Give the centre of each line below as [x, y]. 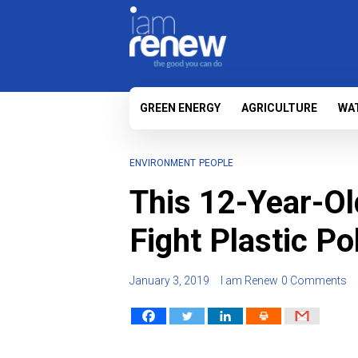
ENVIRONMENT [163, 163]
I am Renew [249, 280]
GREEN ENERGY [180, 108]
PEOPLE [216, 163]
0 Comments [314, 280]
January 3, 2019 [169, 280]
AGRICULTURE [279, 108]
